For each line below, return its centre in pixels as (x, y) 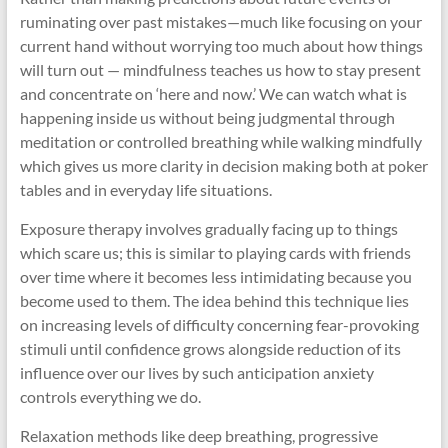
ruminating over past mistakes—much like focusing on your (220, 21)
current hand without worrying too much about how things (221, 45)
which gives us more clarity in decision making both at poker (223, 165)
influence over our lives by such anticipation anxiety (196, 372)
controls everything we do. (110, 396)
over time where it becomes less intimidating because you (215, 276)
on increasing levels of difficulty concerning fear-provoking (219, 324)
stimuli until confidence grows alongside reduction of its (210, 348)
